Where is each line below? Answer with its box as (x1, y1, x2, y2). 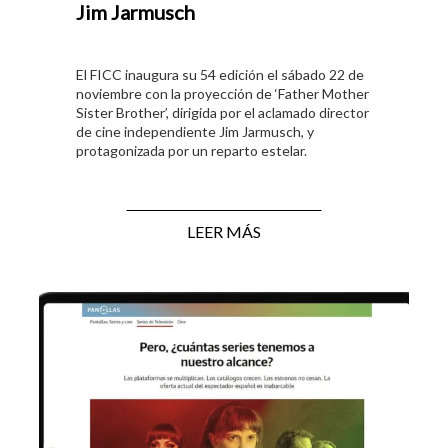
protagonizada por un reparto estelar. (76, 141, 307, 159)
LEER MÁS (187, 222, 261, 242)
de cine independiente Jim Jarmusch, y (76, 122, 314, 140)
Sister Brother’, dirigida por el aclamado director (76, 103, 369, 121)
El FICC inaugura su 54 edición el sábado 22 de (76, 65, 364, 83)
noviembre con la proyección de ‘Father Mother (76, 84, 369, 102)
